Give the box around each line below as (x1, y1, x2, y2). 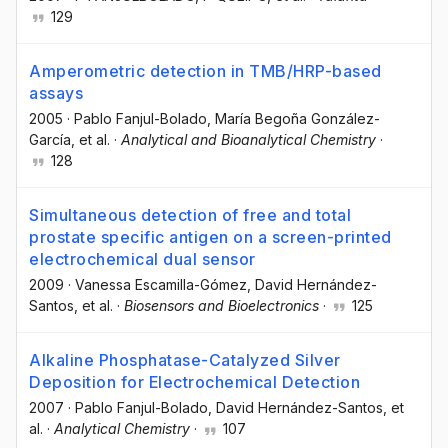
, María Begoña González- (207, 110, 380, 128)
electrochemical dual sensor (29, 249, 256, 270)
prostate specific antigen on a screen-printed (29, 227, 392, 248)
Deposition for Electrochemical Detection (29, 372, 360, 393)
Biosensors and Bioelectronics (124, 297, 319, 315)
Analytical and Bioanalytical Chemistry (121, 131, 376, 149)
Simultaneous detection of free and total (29, 205, 351, 226)
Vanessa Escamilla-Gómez (75, 276, 247, 294)
